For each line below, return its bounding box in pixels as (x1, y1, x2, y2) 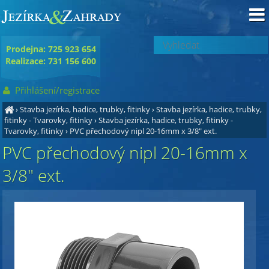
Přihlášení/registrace (13, 84, 100, 96)
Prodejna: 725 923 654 (5, 44, 96, 55)
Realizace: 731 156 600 (5, 56, 96, 67)
